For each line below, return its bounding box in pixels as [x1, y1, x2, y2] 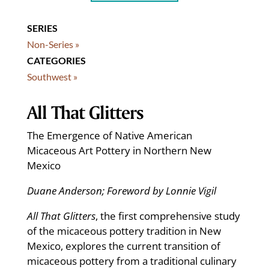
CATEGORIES [26, 54, 86, 66]
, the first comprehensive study [95, 208, 240, 223]
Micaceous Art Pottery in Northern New [26, 143, 211, 157]
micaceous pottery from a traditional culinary [26, 253, 237, 268]
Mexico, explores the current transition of [26, 238, 220, 253]
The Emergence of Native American [26, 128, 192, 142]
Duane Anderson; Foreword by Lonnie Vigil [26, 183, 216, 198]
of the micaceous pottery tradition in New [26, 223, 221, 238]
